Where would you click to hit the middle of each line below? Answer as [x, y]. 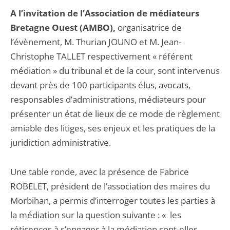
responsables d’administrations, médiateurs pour [108, 99]
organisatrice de [149, 27]
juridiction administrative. [61, 142]
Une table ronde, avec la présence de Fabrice [100, 172]
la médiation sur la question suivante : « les [96, 215]
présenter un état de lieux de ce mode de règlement [115, 114]
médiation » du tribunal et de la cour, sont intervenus [115, 71]
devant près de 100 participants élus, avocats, [100, 85]
